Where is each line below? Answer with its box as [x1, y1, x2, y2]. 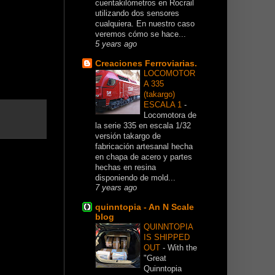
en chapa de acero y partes [95, 152, 192, 162]
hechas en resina [95, 163, 156, 172]
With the [168, 243, 197, 253]
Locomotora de [144, 110, 196, 120]
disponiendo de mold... [95, 173, 176, 183]
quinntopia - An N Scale [95, 202, 194, 212]
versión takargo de [95, 131, 161, 141]
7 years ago [95, 184, 137, 193]
